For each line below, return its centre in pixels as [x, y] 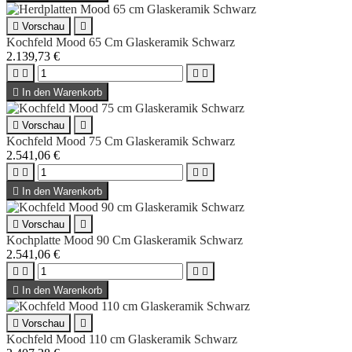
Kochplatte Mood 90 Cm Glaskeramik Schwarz [125, 240]
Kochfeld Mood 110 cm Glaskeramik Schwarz [122, 339]
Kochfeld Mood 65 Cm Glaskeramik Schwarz [121, 42]
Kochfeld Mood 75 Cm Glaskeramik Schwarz [121, 141]
